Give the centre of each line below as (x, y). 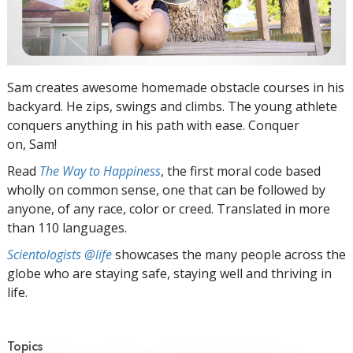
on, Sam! (32, 144)
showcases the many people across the (229, 254)
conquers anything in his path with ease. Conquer (153, 125)
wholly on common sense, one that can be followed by (166, 190)
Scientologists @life (59, 254)
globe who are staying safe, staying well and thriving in (169, 273)
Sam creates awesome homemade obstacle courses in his (176, 87)
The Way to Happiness (100, 171)
